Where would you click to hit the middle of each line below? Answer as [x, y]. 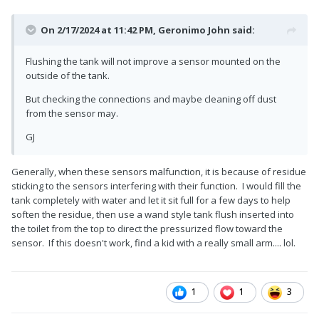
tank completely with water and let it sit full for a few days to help [151, 200]
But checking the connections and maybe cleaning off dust [151, 99]
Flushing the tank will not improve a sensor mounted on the [153, 62]
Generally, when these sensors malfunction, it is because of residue [159, 172]
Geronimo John [194, 30]
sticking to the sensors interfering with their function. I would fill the [156, 186]
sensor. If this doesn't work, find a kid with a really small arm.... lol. [156, 243]
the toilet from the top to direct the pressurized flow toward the [147, 229]
